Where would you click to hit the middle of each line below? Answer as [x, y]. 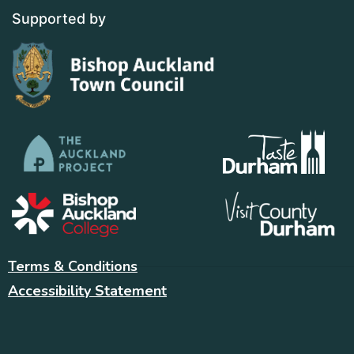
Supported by [59, 19]
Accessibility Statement [87, 290]
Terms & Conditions [73, 266]
